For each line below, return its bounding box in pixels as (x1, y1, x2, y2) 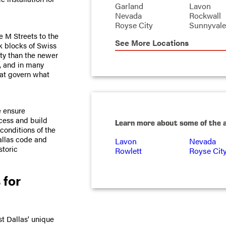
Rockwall (189, 10, 221, 22)
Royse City (115, 19, 153, 31)
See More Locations (115, 37, 189, 49)
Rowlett (115, 144, 142, 156)
